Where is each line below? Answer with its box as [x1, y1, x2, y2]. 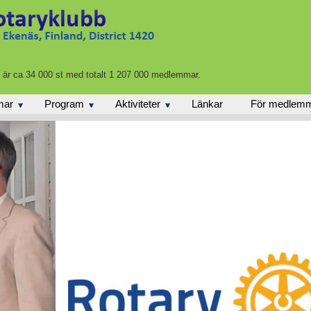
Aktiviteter [115, 98, 160, 110]
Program [44, 98, 84, 110]
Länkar [192, 98, 223, 110]
